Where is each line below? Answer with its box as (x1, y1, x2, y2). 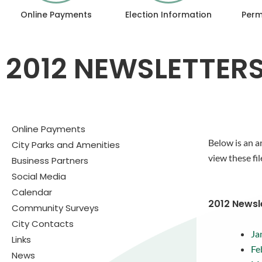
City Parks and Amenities (12, 139, 120, 151)
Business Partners (12, 154, 88, 167)
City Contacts (12, 218, 74, 230)
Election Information (125, 9, 212, 20)
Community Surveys (12, 202, 99, 214)
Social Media (12, 170, 66, 182)
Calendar (12, 186, 52, 198)
